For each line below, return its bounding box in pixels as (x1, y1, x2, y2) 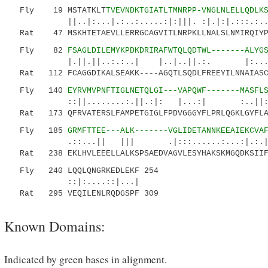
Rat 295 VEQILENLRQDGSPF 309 (10, 189, 159, 198)
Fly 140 (10, 86, 68, 95)
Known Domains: (4, 217, 105, 236)
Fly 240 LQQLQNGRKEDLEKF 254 (10, 166, 159, 175)
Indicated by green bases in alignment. (4, 252, 167, 266)
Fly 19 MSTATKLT (10, 6, 106, 15)
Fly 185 (10, 126, 68, 135)
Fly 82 (10, 46, 68, 55)
